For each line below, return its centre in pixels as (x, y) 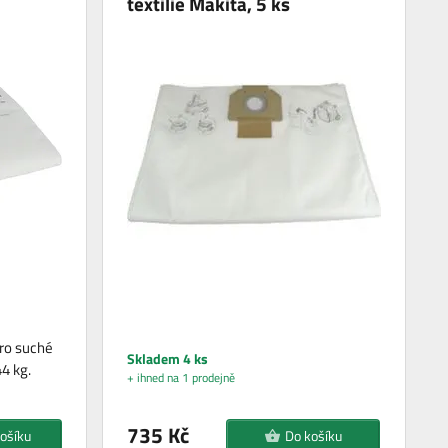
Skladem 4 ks (168, 358)
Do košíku (313, 435)
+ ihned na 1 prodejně (181, 377)
